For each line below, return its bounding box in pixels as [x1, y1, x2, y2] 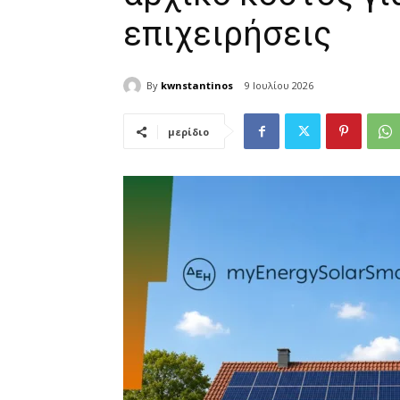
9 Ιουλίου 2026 [245, 79, 313, 93]
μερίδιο [168, 125, 209, 139]
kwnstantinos [161, 78, 233, 92]
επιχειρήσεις [123, 14, 331, 54]
